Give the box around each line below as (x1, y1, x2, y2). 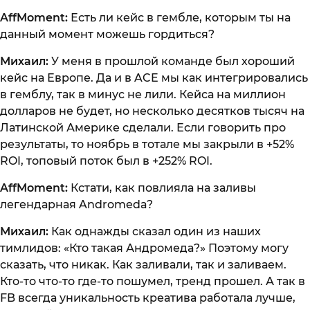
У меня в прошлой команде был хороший (51, 55, 295, 69)
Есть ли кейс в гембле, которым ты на (71, 11, 291, 25)
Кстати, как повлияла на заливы (68, 181, 256, 195)
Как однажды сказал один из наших (48, 225, 261, 239)
